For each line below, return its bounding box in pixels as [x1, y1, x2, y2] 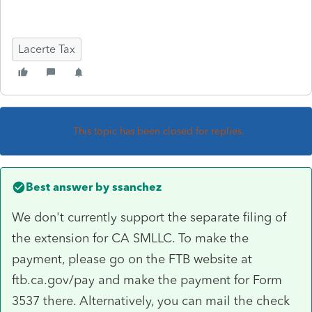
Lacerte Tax [18, 42, 75, 56]
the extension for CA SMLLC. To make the [12, 230, 249, 246]
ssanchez [109, 180, 162, 194]
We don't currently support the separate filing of [12, 209, 286, 225]
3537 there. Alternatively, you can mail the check [12, 292, 290, 309]
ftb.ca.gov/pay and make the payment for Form [12, 272, 282, 288]
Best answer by [26, 180, 109, 194]
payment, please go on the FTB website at [12, 251, 252, 267]
